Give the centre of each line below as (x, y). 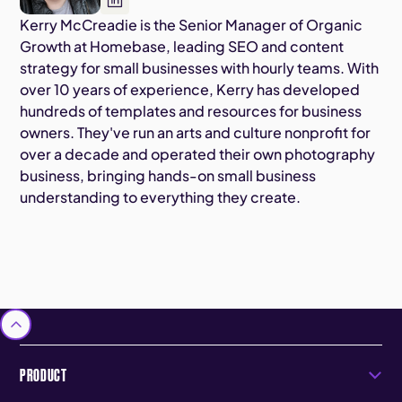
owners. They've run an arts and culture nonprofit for (196, 133)
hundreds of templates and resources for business (191, 111)
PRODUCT (44, 375)
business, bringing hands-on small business (168, 176)
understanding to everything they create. (161, 197)
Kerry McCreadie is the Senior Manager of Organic (192, 25)
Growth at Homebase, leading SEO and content (182, 47)
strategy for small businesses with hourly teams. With (200, 68)
